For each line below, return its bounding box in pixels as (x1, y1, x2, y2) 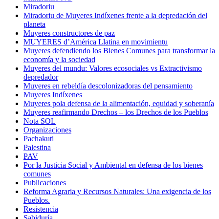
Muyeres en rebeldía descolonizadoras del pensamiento (23, 81, 193, 90)
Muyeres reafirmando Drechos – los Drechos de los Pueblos (23, 108, 208, 116)
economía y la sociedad (23, 55, 95, 64)
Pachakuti (23, 134, 54, 143)
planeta (23, 20, 45, 28)
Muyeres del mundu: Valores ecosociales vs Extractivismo (23, 64, 202, 72)
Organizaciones (23, 125, 71, 134)
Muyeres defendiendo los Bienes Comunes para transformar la (23, 46, 215, 55)
